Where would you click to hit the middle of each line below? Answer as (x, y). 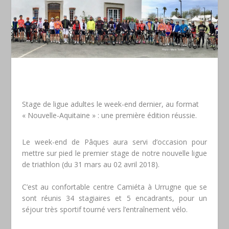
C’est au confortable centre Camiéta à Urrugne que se (114, 187)
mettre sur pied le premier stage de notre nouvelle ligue (114, 153)
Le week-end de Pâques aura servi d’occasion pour (114, 142)
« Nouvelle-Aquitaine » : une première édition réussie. (109, 115)
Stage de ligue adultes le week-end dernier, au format (110, 104)
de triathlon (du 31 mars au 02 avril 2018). (90, 164)
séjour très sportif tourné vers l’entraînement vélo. (105, 210)
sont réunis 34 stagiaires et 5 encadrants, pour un (114, 198)
